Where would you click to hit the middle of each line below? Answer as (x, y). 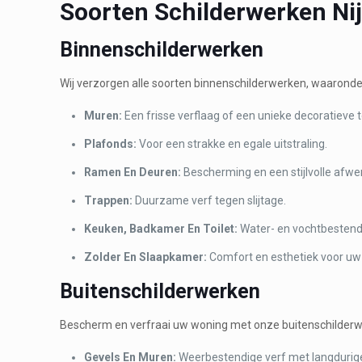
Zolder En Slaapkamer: (146, 257)
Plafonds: (111, 143)
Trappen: (109, 200)
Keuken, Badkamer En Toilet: (161, 228)
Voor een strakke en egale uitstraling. (232, 143)
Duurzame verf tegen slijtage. (210, 200)
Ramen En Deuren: (133, 172)
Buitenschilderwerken (160, 291)
